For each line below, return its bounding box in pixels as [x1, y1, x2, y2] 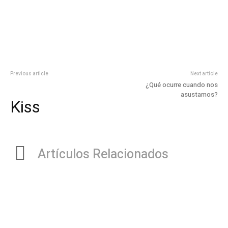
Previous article [10, 70, 48, 78]
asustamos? [180, 90, 218, 100]
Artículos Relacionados [38, 145, 168, 164]
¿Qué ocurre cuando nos [145, 80, 218, 90]
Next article [190, 70, 218, 78]
